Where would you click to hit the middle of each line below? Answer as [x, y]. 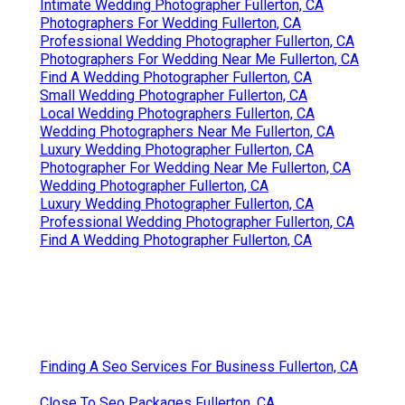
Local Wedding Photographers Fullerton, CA [177, 113]
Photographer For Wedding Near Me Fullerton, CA [195, 167]
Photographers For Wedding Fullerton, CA [170, 23]
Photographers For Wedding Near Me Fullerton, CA [199, 59]
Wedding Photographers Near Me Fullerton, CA [187, 131]
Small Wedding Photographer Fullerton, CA [174, 95]
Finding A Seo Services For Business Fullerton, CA [199, 366]
